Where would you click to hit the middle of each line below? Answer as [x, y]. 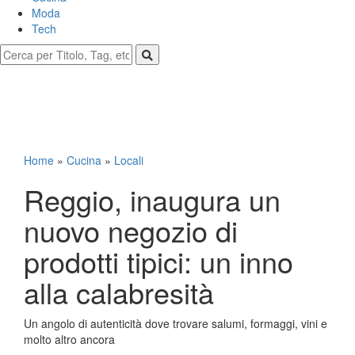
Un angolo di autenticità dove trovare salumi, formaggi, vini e [176, 323]
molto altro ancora [69, 339]
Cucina [84, 160]
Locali [129, 160]
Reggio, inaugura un [152, 199]
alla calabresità [119, 292]
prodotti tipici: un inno [158, 261]
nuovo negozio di [131, 230]
